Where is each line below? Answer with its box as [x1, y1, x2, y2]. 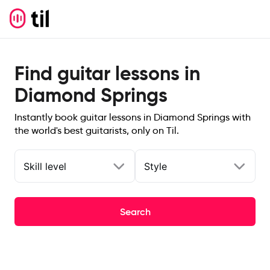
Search [119, 206, 151, 218]
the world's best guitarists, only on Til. [14, 125, 179, 136]
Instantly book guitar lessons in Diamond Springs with [14, 111, 251, 123]
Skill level [24, 160, 66, 172]
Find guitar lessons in [14, 61, 200, 86]
